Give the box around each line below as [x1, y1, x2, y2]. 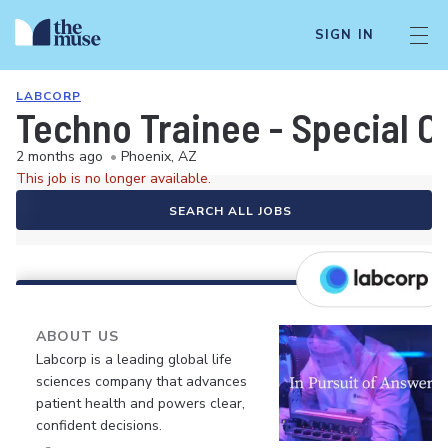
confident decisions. [36, 416, 162, 435]
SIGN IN [314, 26, 374, 44]
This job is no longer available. [16, 169, 211, 188]
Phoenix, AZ [121, 147, 197, 166]
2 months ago [16, 147, 103, 166]
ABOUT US [36, 327, 119, 346]
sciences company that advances [36, 372, 247, 391]
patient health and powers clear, [36, 394, 245, 413]
